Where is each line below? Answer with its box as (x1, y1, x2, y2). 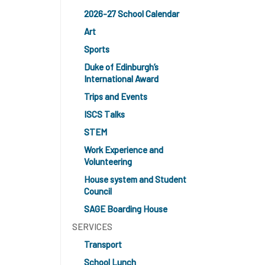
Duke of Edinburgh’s (84, 62, 159, 72)
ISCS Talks (84, 109, 125, 119)
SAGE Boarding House (84, 203, 167, 214)
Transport (84, 239, 122, 250)
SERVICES (72, 221, 112, 232)
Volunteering (84, 156, 132, 167)
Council (84, 186, 112, 196)
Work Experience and (84, 144, 163, 155)
